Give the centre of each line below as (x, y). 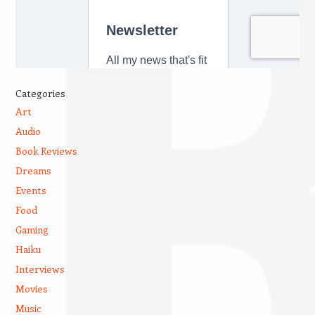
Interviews (40, 269)
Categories (40, 94)
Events (31, 191)
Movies (31, 289)
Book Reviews (46, 151)
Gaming (32, 230)
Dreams (33, 171)
